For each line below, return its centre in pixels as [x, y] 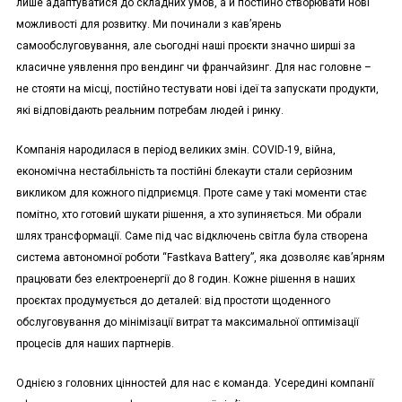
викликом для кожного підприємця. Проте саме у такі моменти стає [191, 192]
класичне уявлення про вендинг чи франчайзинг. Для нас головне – [193, 67]
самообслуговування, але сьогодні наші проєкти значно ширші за [185, 45]
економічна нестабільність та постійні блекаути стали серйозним [184, 171]
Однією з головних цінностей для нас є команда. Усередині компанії [195, 383]
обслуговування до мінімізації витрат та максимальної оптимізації [187, 322]
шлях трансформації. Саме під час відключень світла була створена [192, 236]
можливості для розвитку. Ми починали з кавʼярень [148, 24]
